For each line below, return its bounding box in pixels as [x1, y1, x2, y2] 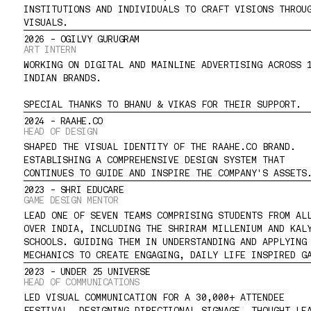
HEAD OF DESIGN [23, 127, 98, 137]
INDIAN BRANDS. [23, 74, 101, 83]
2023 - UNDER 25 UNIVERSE [23, 267, 151, 277]
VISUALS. [23, 19, 68, 28]
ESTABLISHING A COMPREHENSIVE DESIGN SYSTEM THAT [23, 156, 285, 165]
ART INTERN [23, 45, 76, 55]
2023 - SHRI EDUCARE [23, 185, 124, 195]
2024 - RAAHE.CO [23, 117, 103, 126]
